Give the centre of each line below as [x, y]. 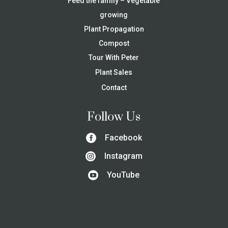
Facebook [123, 137]
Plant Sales [114, 73]
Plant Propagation [114, 29]
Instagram [123, 156]
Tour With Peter [114, 58]
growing [114, 15]
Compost [114, 44]
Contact [114, 88]
